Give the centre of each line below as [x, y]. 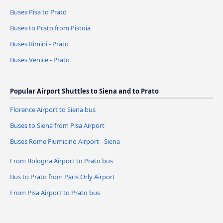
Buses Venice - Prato [40, 60]
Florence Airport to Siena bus [53, 110]
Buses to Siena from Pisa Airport [57, 126]
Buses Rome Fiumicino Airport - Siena [65, 141]
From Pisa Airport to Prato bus [55, 192]
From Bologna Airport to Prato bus [61, 161]
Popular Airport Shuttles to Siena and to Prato [84, 91]
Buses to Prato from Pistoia [50, 28]
